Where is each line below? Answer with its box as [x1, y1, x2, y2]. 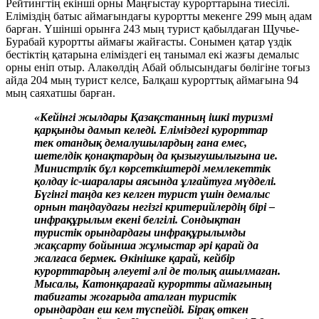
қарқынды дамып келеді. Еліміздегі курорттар [34, 124, 268, 137]
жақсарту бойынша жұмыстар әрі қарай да [34, 239, 258, 252]
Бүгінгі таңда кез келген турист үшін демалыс [34, 188, 270, 201]
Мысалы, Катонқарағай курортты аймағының [34, 278, 272, 291]
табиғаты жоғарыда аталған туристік [34, 291, 236, 303]
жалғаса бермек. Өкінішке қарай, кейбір [34, 252, 235, 265]
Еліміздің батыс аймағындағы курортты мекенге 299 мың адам [6, 10, 312, 23]
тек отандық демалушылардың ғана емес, [34, 137, 247, 150]
